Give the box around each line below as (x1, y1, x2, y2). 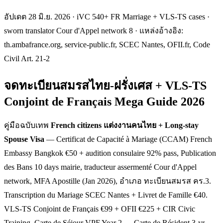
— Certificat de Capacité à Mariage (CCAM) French (44, 134, 212, 143)
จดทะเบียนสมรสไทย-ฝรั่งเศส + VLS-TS (4, 79, 207, 92)
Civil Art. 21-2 (4, 54, 50, 63)
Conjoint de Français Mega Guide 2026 (4, 95, 205, 108)
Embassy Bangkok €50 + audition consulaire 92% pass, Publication (4, 148, 216, 157)
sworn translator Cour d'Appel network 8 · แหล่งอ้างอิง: (4, 26, 183, 35)
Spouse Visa (4, 134, 44, 143)
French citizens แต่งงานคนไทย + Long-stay (51, 120, 199, 129)
